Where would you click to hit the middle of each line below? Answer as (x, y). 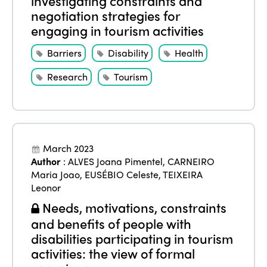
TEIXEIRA (183, 174)
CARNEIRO (191, 161)
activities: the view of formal (113, 253)
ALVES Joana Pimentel (116, 161)
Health (189, 52)
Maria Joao (56, 174)
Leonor (46, 187)
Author (46, 161)
